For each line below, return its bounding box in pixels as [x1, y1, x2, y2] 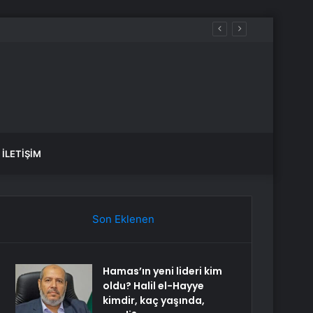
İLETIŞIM [2, 148, 41, 159]
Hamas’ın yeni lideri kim [103, 264, 223, 278]
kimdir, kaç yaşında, [103, 293, 205, 307]
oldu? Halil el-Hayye [103, 279, 205, 293]
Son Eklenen [92, 212, 154, 226]
